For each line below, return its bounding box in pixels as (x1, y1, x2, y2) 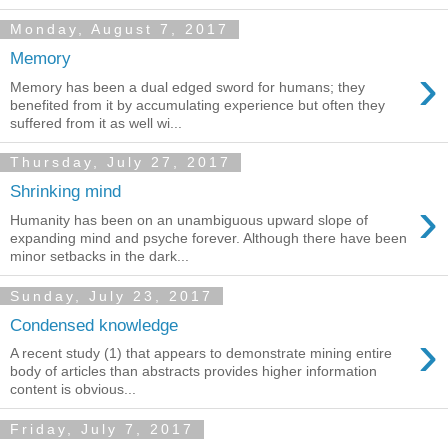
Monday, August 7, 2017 (10, 21, 229, 38)
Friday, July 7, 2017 (10, 421, 194, 438)
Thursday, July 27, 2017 (10, 154, 231, 171)
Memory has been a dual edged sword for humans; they (10, 78, 365, 95)
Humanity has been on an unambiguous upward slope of (10, 212, 368, 228)
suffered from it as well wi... (10, 114, 182, 131)
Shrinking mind (10, 181, 121, 202)
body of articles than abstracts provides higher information (10, 363, 377, 380)
